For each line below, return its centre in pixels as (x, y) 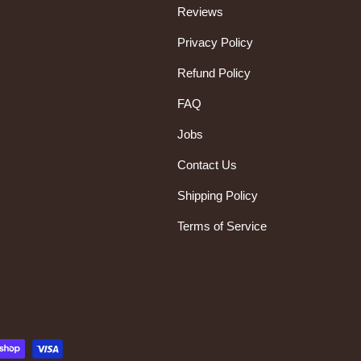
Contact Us (207, 165)
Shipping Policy (218, 196)
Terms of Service (222, 226)
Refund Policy (214, 73)
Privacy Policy (215, 43)
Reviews (200, 12)
